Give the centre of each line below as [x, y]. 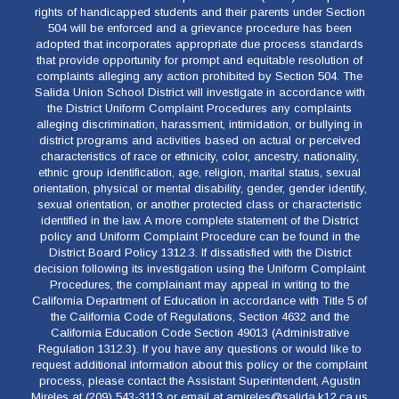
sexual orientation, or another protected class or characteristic [199, 204]
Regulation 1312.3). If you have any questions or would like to [199, 349]
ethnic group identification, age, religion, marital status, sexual [199, 172]
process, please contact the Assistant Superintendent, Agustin [199, 381]
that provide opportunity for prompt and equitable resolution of [199, 60]
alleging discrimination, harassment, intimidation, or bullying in [199, 124]
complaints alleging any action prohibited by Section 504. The [199, 76]
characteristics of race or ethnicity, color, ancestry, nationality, [199, 156]
